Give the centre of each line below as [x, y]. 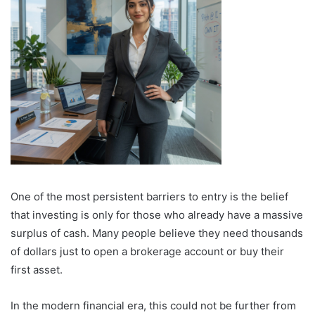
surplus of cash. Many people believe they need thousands [157, 233]
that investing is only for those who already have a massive [157, 214]
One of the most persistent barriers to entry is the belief [149, 196]
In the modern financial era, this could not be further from [153, 305]
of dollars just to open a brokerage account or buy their [147, 251]
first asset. [37, 269]
